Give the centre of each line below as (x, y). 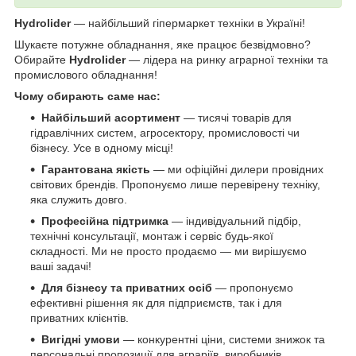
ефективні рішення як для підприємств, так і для (156, 302)
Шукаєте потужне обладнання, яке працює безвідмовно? (163, 44)
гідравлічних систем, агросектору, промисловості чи (165, 132)
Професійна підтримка (105, 221)
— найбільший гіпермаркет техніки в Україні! (188, 23)
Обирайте (42, 59)
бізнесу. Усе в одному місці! (102, 147)
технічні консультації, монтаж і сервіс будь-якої (152, 236)
